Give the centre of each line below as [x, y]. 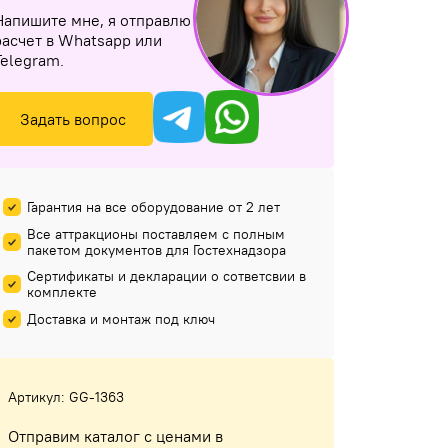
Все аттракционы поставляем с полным [156, 233]
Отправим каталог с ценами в [115, 435]
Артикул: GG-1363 [66, 396]
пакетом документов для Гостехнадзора [156, 249]
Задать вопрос [73, 118]
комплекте [62, 291]
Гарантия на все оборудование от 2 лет [153, 206]
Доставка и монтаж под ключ [121, 318]
